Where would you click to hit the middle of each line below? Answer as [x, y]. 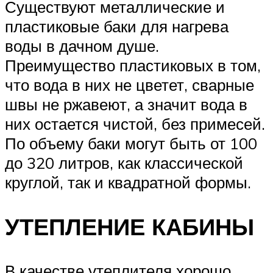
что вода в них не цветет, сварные [129, 84]
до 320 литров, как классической [124, 162]
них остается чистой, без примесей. [135, 123]
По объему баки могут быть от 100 [131, 143]
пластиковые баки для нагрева [117, 26]
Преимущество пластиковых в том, [133, 65]
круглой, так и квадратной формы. [128, 182]
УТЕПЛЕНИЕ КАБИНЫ [129, 226]
